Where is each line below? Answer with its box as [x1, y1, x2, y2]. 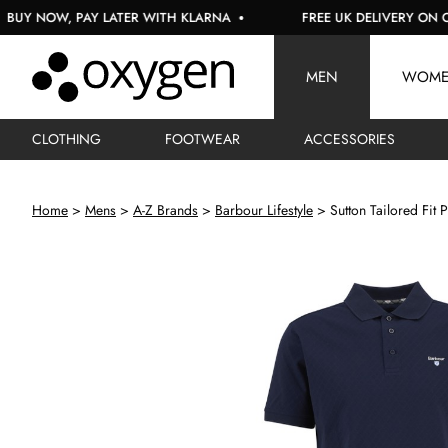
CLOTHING [32, 129, 101, 149]
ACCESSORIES [304, 129, 395, 149]
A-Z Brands [133, 200, 198, 220]
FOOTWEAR [165, 129, 240, 149]
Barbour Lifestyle [215, 200, 313, 220]
